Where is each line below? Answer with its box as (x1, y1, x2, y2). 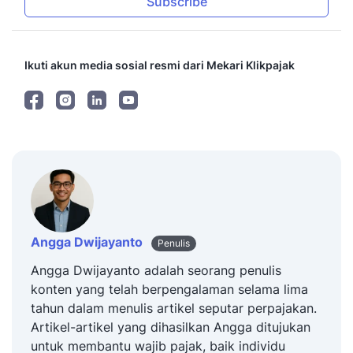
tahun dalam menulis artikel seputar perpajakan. (31, 299, 317, 316)
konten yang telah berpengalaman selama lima (31, 281, 308, 297)
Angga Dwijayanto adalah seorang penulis (31, 262, 281, 278)
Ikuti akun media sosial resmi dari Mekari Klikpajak (24, 58, 295, 72)
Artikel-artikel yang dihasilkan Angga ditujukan (31, 318, 310, 335)
